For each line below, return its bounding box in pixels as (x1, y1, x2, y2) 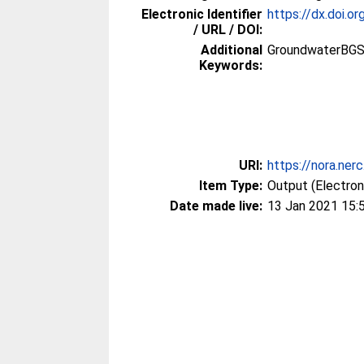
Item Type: (199, 178, 263, 193)
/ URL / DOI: (193, 22, 263, 37)
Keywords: (199, 58, 263, 73)
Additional (201, 42, 263, 58)
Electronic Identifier (141, 6, 263, 22)
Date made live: (170, 198, 263, 214)
